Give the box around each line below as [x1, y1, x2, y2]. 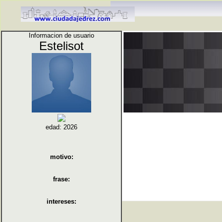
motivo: [50, 153, 73, 161]
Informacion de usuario [29, 32, 94, 39]
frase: [53, 175, 70, 183]
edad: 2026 [46, 123, 77, 131]
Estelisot [39, 39, 84, 53]
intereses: [47, 198, 76, 205]
